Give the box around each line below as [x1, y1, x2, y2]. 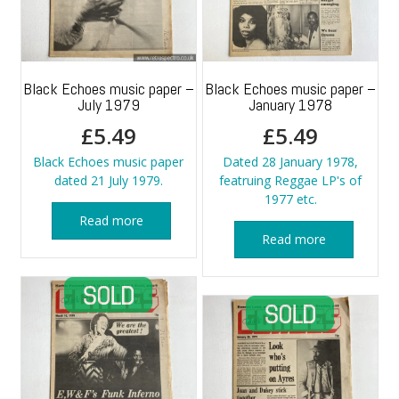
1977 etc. [264, 191, 317, 208]
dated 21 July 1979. [53, 172, 163, 190]
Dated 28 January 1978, [223, 153, 358, 171]
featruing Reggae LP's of [219, 172, 362, 190]
